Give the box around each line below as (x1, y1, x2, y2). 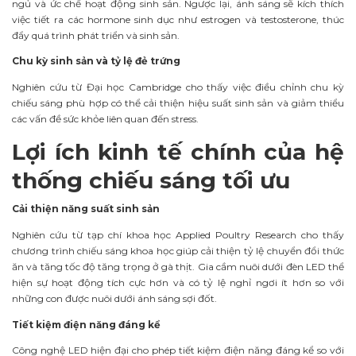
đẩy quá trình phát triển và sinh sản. (12, 29, 180, 41)
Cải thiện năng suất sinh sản (12, 203, 160, 215)
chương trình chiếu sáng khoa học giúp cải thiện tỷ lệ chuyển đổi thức (12, 244, 344, 257)
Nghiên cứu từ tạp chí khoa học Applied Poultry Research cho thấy (12, 228, 344, 241)
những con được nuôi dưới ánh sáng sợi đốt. (12, 292, 217, 304)
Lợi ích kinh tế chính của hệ (12, 138, 344, 166)
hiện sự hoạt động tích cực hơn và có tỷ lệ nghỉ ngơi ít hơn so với (12, 276, 344, 288)
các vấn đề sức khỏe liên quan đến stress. (12, 113, 199, 126)
